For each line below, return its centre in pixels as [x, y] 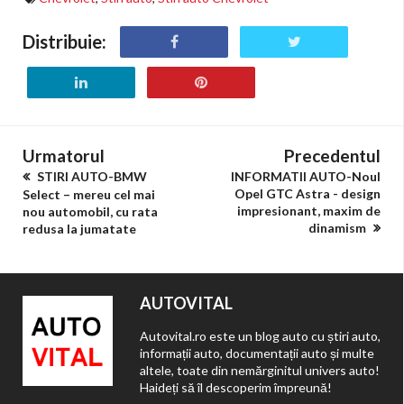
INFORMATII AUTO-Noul [306, 176]
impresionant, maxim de [309, 211]
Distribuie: [64, 41]
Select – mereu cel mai [89, 194]
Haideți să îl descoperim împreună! [236, 387]
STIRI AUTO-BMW [91, 176]
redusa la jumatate [79, 229]
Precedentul [332, 156]
